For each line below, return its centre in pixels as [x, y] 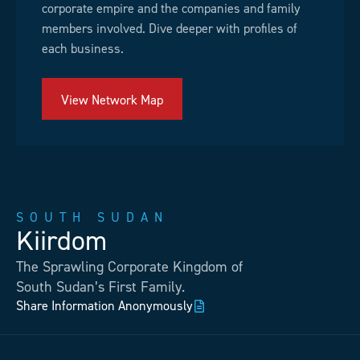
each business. [83, 49]
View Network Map [112, 100]
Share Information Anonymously [104, 305]
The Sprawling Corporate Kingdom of [129, 266]
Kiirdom [61, 240]
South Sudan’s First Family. [100, 286]
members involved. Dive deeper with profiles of [170, 29]
